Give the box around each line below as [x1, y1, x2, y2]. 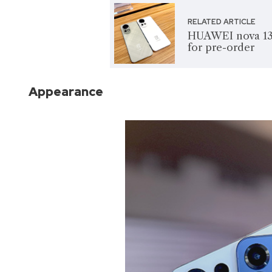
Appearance [29, 83, 103, 100]
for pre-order [188, 41, 255, 53]
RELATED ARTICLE [188, 16, 256, 27]
